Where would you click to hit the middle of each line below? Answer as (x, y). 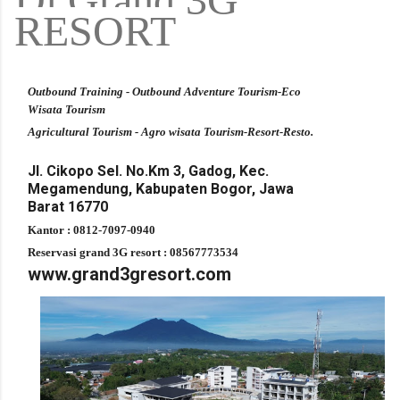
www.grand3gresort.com (129, 275)
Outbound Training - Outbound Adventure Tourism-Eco (164, 92)
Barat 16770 (68, 207)
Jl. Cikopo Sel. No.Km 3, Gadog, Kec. (148, 171)
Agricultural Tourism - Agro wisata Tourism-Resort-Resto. (175, 132)
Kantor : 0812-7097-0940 (92, 230)
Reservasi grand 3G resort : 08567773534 (134, 253)
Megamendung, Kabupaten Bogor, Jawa (161, 189)
